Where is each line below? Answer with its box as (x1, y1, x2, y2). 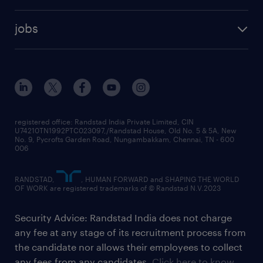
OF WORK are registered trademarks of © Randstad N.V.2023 (15, 183, 221, 192)
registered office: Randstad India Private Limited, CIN (15, 117, 194, 126)
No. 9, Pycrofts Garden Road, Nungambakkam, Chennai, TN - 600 (15, 134, 234, 143)
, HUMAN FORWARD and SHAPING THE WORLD (81, 174, 240, 183)
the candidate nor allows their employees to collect (15, 241, 242, 252)
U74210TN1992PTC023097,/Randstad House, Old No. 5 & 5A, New (15, 126, 237, 134)
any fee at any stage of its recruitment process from (15, 226, 246, 238)
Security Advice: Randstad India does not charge (15, 211, 232, 223)
